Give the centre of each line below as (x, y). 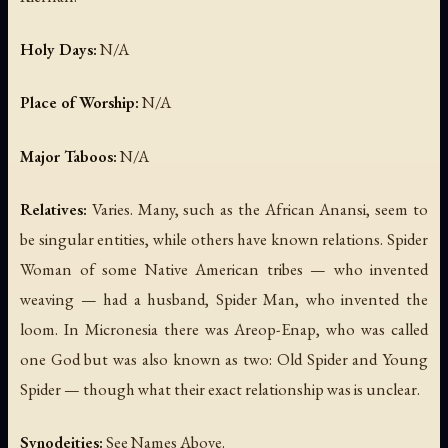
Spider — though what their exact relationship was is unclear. (220, 388)
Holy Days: (58, 49)
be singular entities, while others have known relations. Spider (224, 238)
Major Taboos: (68, 155)
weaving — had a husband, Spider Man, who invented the (224, 298)
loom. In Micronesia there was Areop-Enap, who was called (224, 328)
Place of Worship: (79, 102)
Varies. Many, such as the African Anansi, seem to (257, 208)
